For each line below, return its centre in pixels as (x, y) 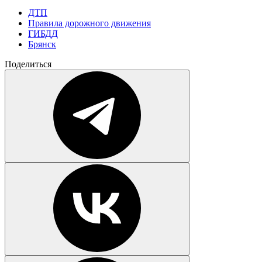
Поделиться (28, 64)
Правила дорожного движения (89, 23)
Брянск (42, 44)
